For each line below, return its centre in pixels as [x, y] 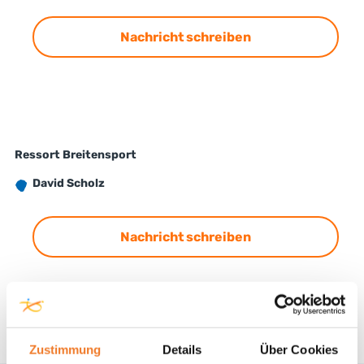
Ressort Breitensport [75, 155]
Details [182, 349]
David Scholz [104, 183]
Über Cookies [299, 349]
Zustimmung [65, 349]
